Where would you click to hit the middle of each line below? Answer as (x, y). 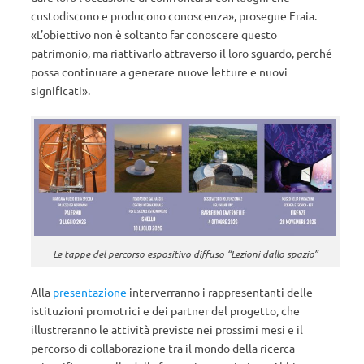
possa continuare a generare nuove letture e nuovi (159, 71)
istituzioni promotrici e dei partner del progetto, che (165, 310)
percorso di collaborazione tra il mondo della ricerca (163, 347)
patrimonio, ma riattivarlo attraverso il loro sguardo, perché (182, 53)
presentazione (90, 291)
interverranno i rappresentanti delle (220, 291)
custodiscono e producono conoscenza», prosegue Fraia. (174, 15)
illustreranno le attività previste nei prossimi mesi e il (167, 329)
